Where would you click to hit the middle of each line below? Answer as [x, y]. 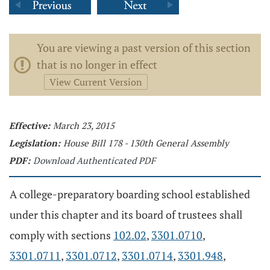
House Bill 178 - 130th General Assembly [146, 143]
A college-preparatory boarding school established [130, 194]
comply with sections [61, 235]
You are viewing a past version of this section [144, 48]
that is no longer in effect [97, 64]
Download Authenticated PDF [94, 160]
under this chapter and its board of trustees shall [126, 215]
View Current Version [96, 82]
